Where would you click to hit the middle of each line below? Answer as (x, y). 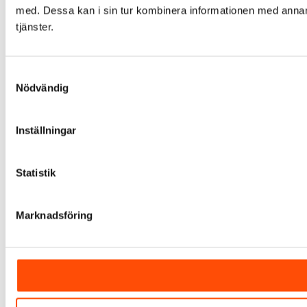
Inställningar (46, 130)
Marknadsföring (54, 215)
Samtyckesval (38, 74)
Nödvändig (42, 87)
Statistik (36, 172)
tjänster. (35, 26)
